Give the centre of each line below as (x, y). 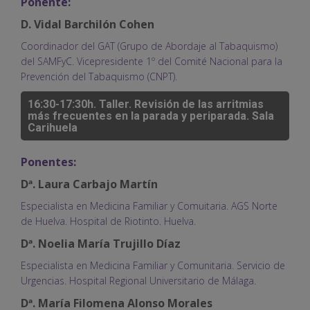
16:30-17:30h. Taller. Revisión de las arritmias (146, 104)
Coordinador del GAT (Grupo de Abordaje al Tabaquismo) (149, 46)
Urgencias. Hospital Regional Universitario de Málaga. (138, 280)
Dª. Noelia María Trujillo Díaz (101, 243)
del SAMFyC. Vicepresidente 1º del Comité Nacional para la (152, 61)
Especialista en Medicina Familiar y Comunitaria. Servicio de (153, 265)
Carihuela (53, 127)
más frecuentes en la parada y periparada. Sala (151, 116)
